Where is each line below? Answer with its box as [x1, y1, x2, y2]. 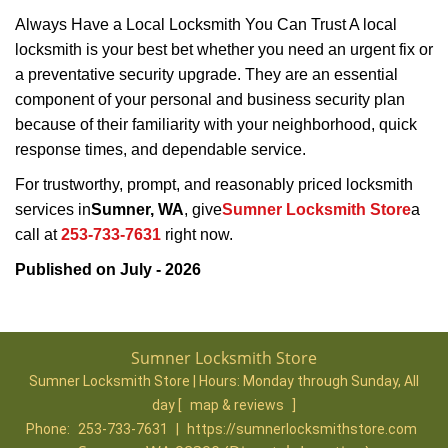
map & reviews [190, 397, 287, 413]
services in [15, 201, 91, 218]
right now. [161, 226, 233, 243]
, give [184, 201, 222, 218]
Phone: [26, 421, 73, 437]
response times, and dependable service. [15, 141, 306, 158]
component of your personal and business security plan [15, 91, 405, 108]
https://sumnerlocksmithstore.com [187, 421, 417, 437]
